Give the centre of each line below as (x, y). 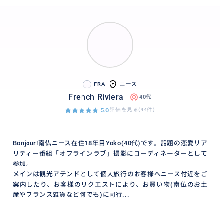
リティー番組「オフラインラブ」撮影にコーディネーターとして (110, 154)
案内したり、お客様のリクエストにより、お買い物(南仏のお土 (110, 185)
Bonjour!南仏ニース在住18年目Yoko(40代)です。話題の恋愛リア (110, 143)
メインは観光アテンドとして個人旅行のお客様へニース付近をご (110, 174)
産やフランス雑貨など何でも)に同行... (71, 195)
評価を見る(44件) (132, 110)
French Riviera (96, 97)
